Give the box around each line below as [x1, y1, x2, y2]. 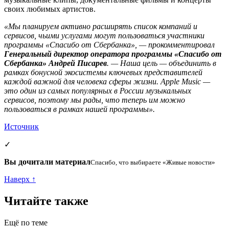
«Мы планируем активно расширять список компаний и [4, 21, 197, 31]
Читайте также [4, 194, 88, 208]
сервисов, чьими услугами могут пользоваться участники [4, 31, 204, 40]
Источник [4, 122, 39, 131]
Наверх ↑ [4, 174, 36, 184]
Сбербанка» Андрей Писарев [4, 58, 107, 67]
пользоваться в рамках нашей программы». [4, 104, 155, 113]
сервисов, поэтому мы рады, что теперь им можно [4, 95, 185, 104]
